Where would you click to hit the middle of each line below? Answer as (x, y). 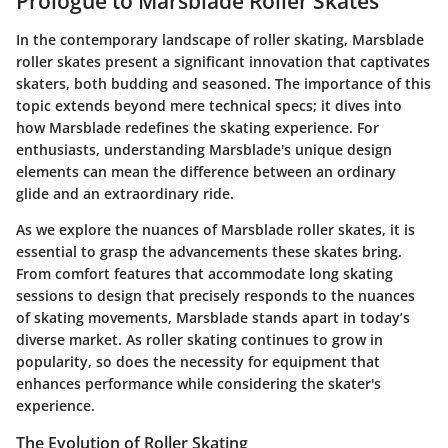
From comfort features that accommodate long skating (204, 273)
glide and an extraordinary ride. (125, 193)
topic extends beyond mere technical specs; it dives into (209, 105)
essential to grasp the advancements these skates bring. (209, 251)
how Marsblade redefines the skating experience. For (197, 127)
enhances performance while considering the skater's (198, 383)
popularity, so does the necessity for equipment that (198, 361)
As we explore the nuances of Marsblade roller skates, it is (215, 229)
